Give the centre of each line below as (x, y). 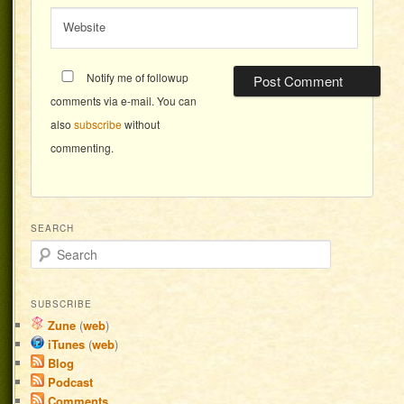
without (141, 124)
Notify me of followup (137, 78)
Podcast (69, 382)
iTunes (65, 344)
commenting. (83, 148)
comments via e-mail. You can (124, 101)
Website (85, 26)
